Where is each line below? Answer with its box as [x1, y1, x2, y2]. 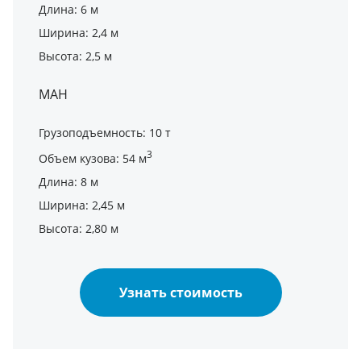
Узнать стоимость [118, 283, 243, 301]
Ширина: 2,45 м [39, 197, 125, 213]
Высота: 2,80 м [39, 220, 118, 236]
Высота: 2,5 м [39, 48, 112, 64]
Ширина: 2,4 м [39, 24, 118, 40]
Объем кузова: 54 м [39, 150, 147, 166]
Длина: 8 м [39, 173, 98, 189]
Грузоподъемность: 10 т [39, 124, 171, 140]
